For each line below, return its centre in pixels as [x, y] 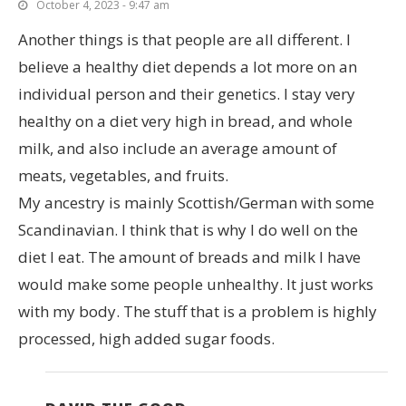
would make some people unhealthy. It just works [196, 284]
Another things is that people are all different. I [184, 39]
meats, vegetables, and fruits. [123, 175]
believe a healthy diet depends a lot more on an [188, 66]
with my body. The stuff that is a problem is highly [198, 311]
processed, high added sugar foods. [146, 338]
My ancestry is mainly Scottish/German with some [196, 202]
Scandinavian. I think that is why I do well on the [188, 229]
